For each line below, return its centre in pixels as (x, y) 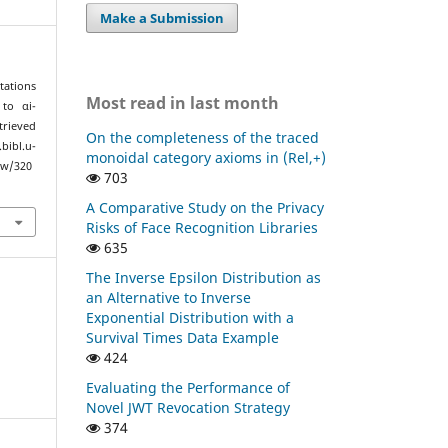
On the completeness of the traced (202, 137)
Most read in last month (182, 102)
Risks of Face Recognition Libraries (202, 227)
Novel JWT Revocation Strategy (188, 407)
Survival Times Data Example (182, 337)
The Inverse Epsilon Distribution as (203, 277)
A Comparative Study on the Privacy (205, 207)
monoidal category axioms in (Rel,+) (206, 157)
